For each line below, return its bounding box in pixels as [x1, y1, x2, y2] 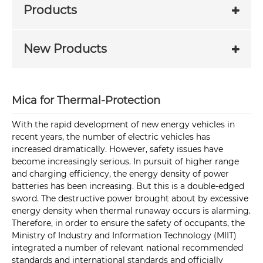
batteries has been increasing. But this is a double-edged [12, 181, 244, 192]
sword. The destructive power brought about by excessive [12, 193, 248, 204]
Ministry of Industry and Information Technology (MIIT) [12, 230, 237, 241]
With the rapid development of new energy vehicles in [12, 119, 235, 130]
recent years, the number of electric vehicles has [12, 131, 210, 143]
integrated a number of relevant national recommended [12, 242, 243, 254]
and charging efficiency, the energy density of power [12, 168, 229, 180]
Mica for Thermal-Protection [12, 94, 160, 107]
